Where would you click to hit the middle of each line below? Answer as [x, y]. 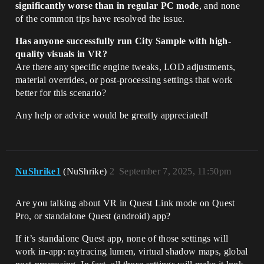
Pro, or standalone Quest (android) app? [93, 216]
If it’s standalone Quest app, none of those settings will [122, 238]
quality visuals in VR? [62, 54]
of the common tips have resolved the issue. [100, 19]
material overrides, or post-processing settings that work [124, 80]
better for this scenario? [61, 93]
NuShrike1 [38, 171]
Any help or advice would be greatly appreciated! [112, 115]
